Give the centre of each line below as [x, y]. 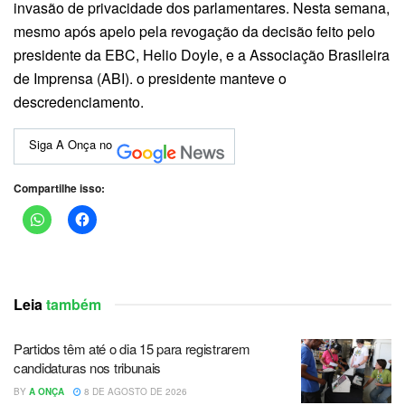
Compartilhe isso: [59, 188]
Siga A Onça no [71, 145]
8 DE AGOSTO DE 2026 [134, 391]
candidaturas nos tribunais [88, 367]
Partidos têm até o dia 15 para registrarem [132, 348]
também [72, 304]
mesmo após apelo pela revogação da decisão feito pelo [194, 31]
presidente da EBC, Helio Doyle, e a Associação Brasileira [202, 54]
